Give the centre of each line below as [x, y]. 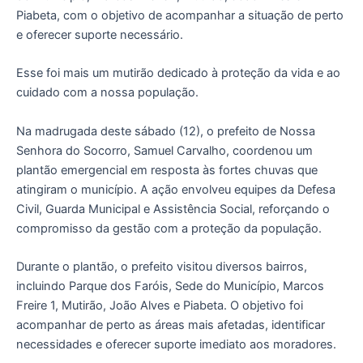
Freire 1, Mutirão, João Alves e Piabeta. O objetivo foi [160, 305]
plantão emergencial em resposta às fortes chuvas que [167, 170]
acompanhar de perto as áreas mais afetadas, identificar [171, 325]
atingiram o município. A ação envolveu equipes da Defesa [176, 189]
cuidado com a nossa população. [107, 93]
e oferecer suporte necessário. [100, 34]
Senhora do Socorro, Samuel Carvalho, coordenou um [164, 150]
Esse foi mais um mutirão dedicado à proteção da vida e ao [178, 73]
